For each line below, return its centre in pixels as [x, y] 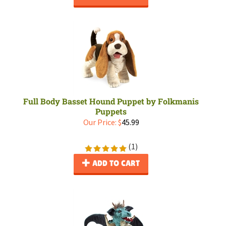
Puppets [111, 111]
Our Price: [100, 122]
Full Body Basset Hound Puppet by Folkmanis [111, 101]
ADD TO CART [115, 163]
